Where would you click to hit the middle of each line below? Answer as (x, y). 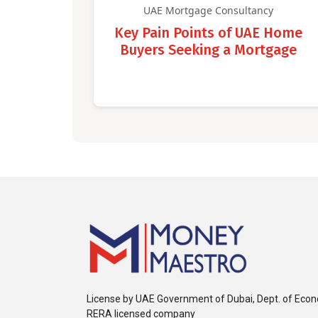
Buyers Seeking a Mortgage (208, 49)
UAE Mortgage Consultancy (208, 10)
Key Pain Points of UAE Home (208, 32)
